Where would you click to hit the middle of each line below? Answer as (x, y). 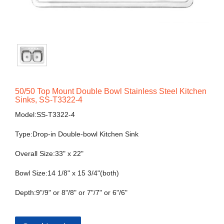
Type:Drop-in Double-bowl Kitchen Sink (77, 134)
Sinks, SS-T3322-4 (49, 100)
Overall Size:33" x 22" (49, 154)
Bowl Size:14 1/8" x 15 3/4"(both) (67, 173)
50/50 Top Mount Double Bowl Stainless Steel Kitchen (111, 91)
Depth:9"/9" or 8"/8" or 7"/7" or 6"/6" (71, 193)
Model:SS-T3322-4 (45, 115)
